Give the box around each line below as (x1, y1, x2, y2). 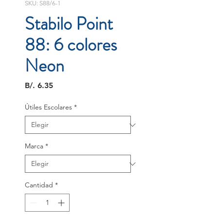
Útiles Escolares (25, 103, 72, 112)
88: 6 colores (25, 32, 117, 58)
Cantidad (25, 181, 53, 190)
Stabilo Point (25, 11, 113, 37)
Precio (53, 80, 75, 90)
